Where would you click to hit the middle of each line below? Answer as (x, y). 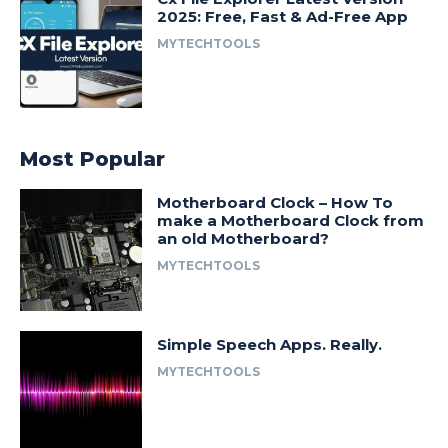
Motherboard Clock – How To (275, 202)
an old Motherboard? (243, 238)
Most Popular (92, 158)
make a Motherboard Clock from (291, 220)
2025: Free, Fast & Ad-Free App (283, 17)
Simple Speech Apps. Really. (270, 345)
